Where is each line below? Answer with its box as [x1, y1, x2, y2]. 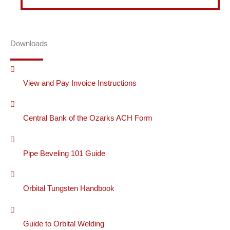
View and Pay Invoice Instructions [23, 79, 137, 87]
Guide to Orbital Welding [23, 219, 104, 228]
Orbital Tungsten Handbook [23, 184, 114, 193]
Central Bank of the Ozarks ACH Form [23, 114, 152, 123]
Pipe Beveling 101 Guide [23, 149, 105, 158]
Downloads [10, 39, 48, 48]
